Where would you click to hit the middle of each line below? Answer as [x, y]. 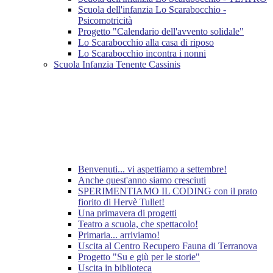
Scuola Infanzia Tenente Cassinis [117, 65]
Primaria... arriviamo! [119, 235]
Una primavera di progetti [127, 213]
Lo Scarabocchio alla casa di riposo [146, 43]
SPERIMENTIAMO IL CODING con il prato [168, 191]
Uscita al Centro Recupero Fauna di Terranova [168, 246]
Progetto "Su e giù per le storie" [139, 257]
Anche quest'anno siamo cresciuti [142, 180]
